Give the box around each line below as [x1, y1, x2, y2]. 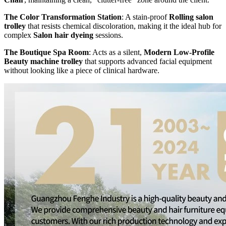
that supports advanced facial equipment [83, 56, 212, 66]
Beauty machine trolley [4, 56, 83, 66]
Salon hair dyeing [33, 30, 93, 39]
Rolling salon [169, 12, 213, 21]
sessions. [93, 30, 123, 39]
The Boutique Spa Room [4, 47, 89, 56]
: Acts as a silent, [89, 47, 144, 56]
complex [4, 30, 33, 39]
